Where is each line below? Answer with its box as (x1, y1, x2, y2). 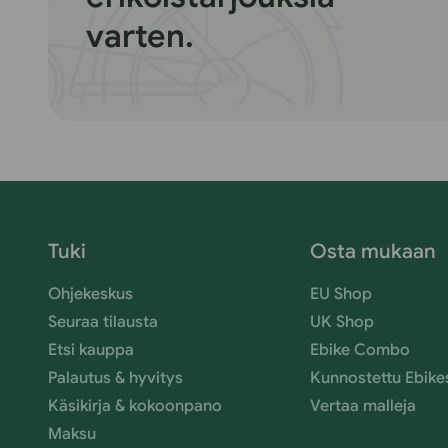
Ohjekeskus (48, 284, 133, 304)
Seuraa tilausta (48, 312, 158, 332)
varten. (86, 15, 194, 56)
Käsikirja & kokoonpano (48, 396, 222, 416)
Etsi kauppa (48, 340, 134, 360)
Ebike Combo (310, 340, 411, 360)
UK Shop (310, 312, 375, 332)
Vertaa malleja (310, 396, 417, 416)
